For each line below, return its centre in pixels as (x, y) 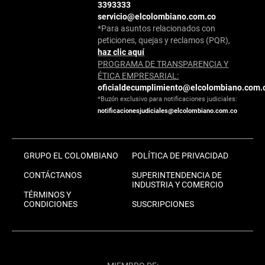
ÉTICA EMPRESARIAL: (138, 76)
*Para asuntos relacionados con (157, 29)
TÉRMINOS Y (47, 195)
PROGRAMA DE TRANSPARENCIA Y (163, 64)
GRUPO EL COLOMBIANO (71, 156)
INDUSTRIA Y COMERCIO (177, 185)
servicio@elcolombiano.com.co (157, 17)
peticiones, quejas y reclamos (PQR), (164, 41)
